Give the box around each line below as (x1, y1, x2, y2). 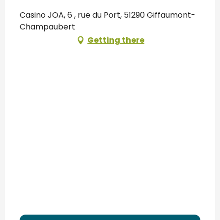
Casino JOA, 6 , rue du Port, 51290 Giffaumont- (20, 9, 195, 21)
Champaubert (20, 21, 75, 32)
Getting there (87, 34, 144, 46)
